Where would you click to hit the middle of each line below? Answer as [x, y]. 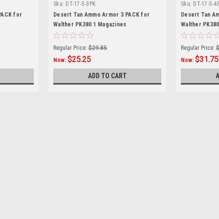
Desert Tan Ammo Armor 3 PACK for [102, 14]
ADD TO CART [108, 76]
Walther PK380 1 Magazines [90, 24]
